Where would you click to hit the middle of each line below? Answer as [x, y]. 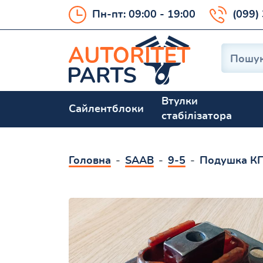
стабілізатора [197, 117]
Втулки [180, 102]
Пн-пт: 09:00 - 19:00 [144, 14]
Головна [90, 161]
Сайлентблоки [106, 109]
